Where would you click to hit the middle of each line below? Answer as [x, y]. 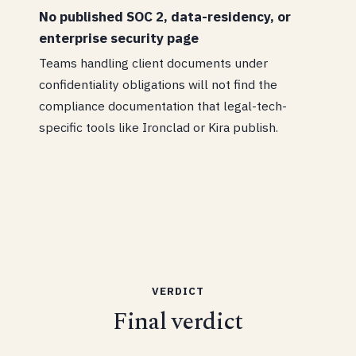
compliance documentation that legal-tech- [163, 105]
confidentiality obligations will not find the [159, 84]
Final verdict [178, 321]
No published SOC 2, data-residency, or [165, 17]
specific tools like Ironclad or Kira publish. [159, 127]
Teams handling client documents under [154, 62]
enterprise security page [119, 39]
